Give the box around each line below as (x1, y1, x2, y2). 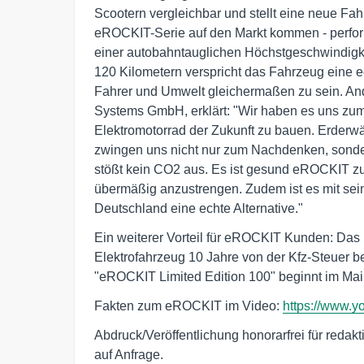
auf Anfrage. (94, 347, 163, 362)
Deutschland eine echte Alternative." (94, 201, 303, 215)
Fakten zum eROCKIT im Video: (94, 298, 283, 313)
